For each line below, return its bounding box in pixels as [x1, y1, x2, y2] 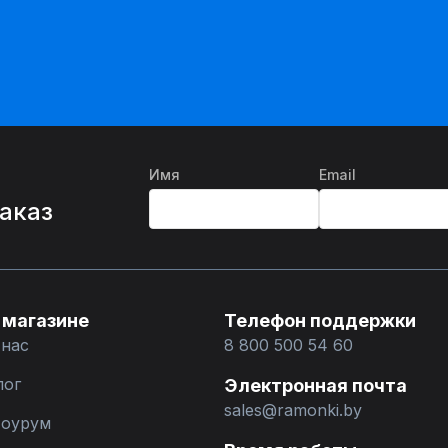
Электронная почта [224, 375, 407, 396]
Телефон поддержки [224, 310, 416, 331]
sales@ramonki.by [224, 400, 362, 420]
